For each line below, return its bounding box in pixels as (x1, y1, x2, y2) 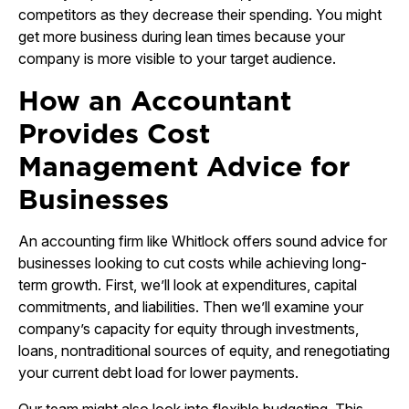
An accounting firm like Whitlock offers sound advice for (18, 232, 387, 250)
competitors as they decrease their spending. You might (18, 5, 382, 24)
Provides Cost (18, 114, 210, 152)
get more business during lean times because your (18, 27, 345, 46)
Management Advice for (18, 147, 351, 185)
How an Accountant (18, 81, 291, 120)
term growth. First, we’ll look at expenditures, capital (18, 276, 357, 294)
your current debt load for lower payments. (18, 363, 299, 382)
